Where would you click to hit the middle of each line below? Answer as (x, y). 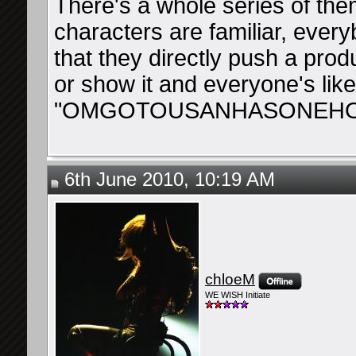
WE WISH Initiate (238, 295)
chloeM (230, 279)
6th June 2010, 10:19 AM (167, 180)
